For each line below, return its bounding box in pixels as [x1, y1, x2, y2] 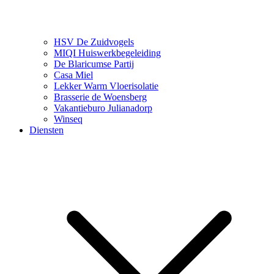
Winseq [54, 114, 83, 124]
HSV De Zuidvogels [54, 37, 134, 47]
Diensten [29, 125, 64, 135]
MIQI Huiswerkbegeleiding [54, 48, 161, 58]
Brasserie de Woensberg [54, 92, 147, 102]
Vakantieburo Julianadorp [54, 103, 152, 113]
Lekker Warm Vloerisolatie [54, 81, 158, 91]
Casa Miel [54, 70, 93, 80]
